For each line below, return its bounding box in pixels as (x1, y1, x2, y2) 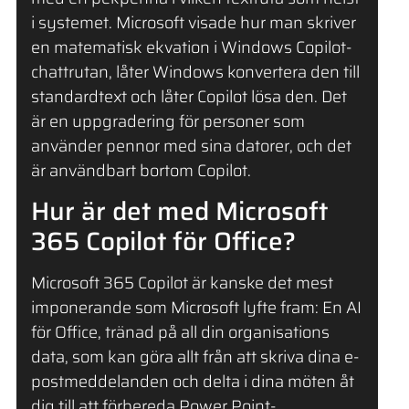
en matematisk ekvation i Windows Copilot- (30, 34, 351, 60)
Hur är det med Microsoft (30, 191, 328, 232)
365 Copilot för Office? (30, 221, 296, 262)
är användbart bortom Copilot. (30, 157, 251, 184)
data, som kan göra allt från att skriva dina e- (30, 344, 359, 371)
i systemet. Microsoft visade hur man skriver (30, 9, 356, 36)
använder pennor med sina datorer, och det (30, 132, 351, 159)
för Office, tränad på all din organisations (30, 320, 330, 346)
